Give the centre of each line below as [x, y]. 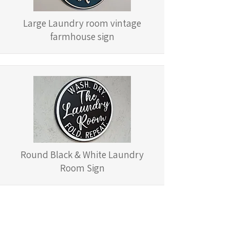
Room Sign [82, 168]
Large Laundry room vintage [82, 23]
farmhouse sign [82, 36]
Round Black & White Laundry [82, 155]
